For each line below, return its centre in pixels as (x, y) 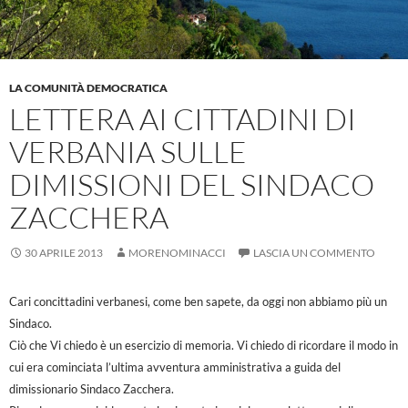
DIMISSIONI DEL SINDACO (192, 185)
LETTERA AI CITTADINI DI (183, 119)
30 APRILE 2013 (64, 253)
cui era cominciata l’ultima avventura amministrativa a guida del (175, 367)
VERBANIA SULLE (128, 152)
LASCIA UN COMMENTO (314, 253)
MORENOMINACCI (177, 253)
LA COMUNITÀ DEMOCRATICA (88, 88)
